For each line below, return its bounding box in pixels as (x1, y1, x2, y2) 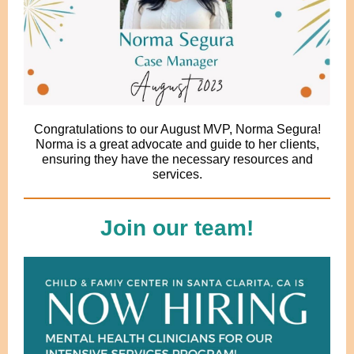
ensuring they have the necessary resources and (41, 153, 313, 166)
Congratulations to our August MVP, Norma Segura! (33, 122, 321, 136)
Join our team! (100, 216, 254, 240)
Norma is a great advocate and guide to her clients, (35, 137, 319, 151)
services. (152, 168, 202, 181)
